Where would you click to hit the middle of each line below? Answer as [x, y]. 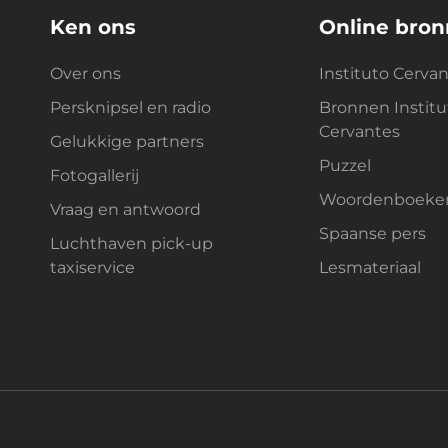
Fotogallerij [94, 176]
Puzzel [344, 166]
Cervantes [359, 132]
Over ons [85, 74]
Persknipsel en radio [130, 108]
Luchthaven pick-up [131, 244]
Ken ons [93, 27]
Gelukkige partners [127, 142]
